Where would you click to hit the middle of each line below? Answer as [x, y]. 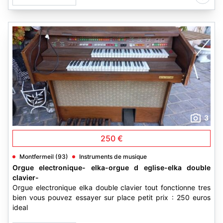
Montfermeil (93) [44, 157]
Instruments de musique [113, 157]
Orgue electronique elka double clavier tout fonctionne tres [111, 187]
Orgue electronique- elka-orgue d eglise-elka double [111, 167]
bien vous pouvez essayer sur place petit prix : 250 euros [111, 197]
